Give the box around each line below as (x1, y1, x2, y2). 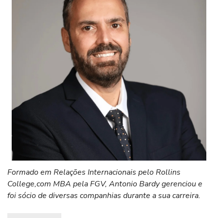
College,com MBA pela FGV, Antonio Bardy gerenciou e (7, 178, 202, 189)
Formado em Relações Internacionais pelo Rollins (7, 166, 181, 178)
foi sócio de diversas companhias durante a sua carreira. (7, 190, 200, 201)
